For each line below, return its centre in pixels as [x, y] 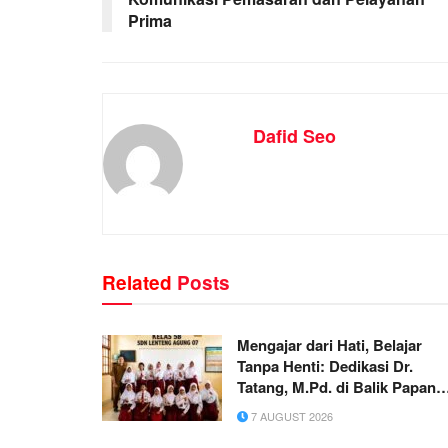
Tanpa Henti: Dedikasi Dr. [325, 366]
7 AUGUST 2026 [290, 416]
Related [137, 283]
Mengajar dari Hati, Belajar [329, 345]
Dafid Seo [294, 136]
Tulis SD [266, 408]
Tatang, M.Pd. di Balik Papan [336, 387]
